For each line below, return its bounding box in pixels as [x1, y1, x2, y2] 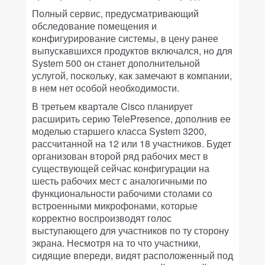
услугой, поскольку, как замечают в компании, [32, 69, 232, 82]
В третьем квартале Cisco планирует [32, 99, 193, 113]
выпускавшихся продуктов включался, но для [32, 44, 232, 57]
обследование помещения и [32, 19, 157, 33]
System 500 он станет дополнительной [32, 56, 200, 70]
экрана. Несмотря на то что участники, [32, 236, 201, 250]
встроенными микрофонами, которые [32, 199, 198, 212]
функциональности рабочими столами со [32, 186, 212, 200]
